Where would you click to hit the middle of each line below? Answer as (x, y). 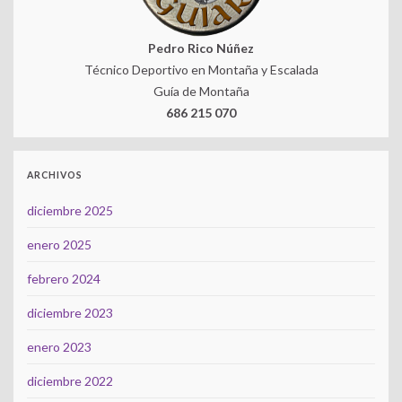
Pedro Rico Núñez (201, 48)
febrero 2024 (64, 279)
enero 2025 (59, 245)
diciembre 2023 (70, 313)
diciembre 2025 (70, 211)
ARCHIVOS (55, 175)
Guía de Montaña (201, 92)
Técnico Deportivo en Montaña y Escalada (201, 70)
